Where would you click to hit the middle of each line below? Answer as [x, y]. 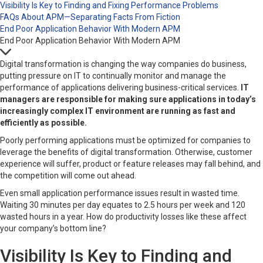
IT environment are [122, 111]
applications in [197, 99]
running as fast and [197, 111]
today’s [241, 99]
